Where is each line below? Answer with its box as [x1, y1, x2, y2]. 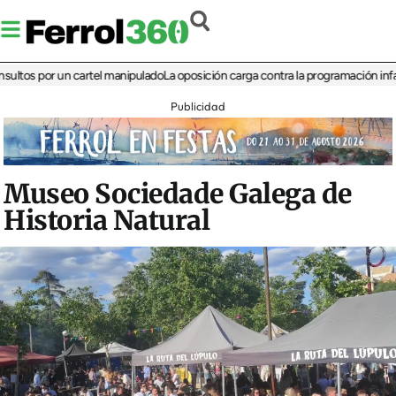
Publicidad [171, 99, 225, 114]
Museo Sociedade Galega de [4, 177, 352, 211]
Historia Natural [4, 203, 210, 238]
